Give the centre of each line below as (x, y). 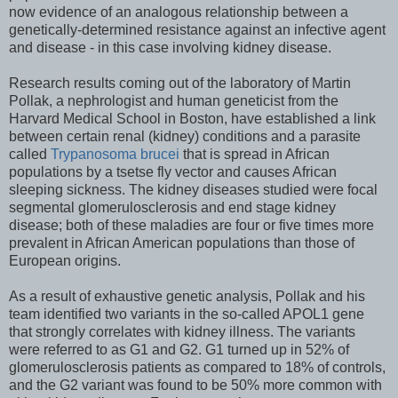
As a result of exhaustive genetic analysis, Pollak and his (187, 296)
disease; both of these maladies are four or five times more (191, 225)
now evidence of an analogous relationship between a (179, 12)
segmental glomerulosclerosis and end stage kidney (172, 207)
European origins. (65, 260)
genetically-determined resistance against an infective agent (197, 29)
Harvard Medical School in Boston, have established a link (192, 118)
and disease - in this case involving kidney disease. (170, 47)
